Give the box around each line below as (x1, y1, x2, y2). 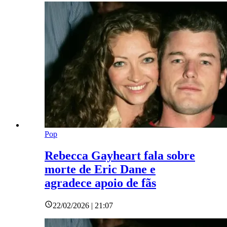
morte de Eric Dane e (45, 163, 156, 176)
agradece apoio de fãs (45, 176, 156, 190)
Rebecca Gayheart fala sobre (45, 149, 195, 163)
